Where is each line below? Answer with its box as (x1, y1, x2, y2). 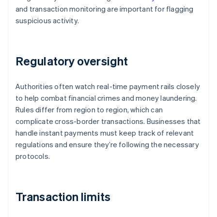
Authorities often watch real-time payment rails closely (15, 81, 201, 92)
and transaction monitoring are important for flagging (15, 4, 194, 14)
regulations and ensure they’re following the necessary (15, 139, 199, 150)
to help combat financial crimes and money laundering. (15, 93, 197, 103)
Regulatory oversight (15, 53, 128, 69)
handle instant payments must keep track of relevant (15, 128, 194, 138)
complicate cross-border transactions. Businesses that (15, 116, 201, 126)
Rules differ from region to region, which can (15, 105, 163, 115)
